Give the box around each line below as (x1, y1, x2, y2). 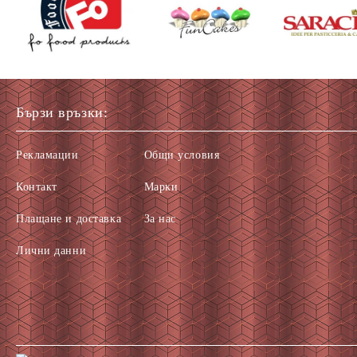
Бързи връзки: (16, 104, 108, 120)
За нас (143, 213, 176, 225)
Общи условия (143, 149, 220, 161)
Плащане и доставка (16, 213, 122, 225)
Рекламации (16, 149, 79, 161)
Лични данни (16, 245, 87, 257)
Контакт (16, 181, 57, 193)
